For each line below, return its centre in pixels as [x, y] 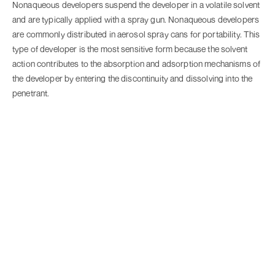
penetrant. [31, 93]
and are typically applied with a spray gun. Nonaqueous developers [136, 20]
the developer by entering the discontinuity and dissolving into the [133, 79]
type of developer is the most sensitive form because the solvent [130, 49]
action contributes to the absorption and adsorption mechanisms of [137, 64]
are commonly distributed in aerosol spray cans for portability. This [136, 34]
